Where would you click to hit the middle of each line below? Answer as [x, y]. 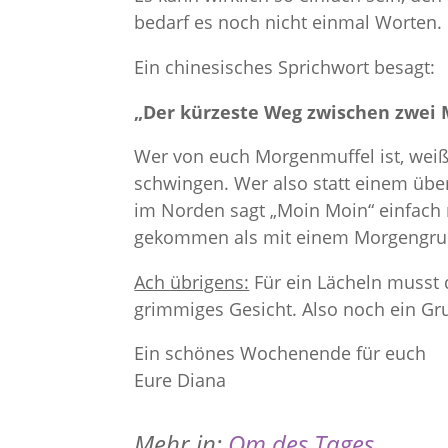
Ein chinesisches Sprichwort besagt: [285, 67]
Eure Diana [180, 380]
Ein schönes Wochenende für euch [280, 353]
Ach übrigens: [192, 281]
